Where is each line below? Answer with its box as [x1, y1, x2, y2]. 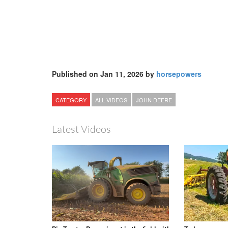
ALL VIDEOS [95, 96, 127, 104]
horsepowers [156, 69, 202, 79]
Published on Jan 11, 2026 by [52, 69, 156, 79]
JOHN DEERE [136, 96, 172, 104]
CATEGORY [55, 96, 87, 104]
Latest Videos [52, 123, 111, 136]
